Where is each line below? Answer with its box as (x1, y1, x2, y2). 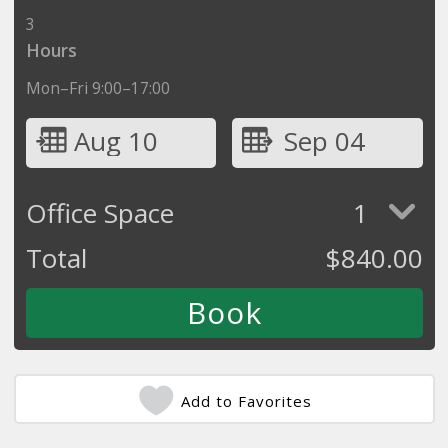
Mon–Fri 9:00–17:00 (25, 76, 170, 99)
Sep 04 (283, 122, 365, 159)
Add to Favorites (181, 390, 312, 411)
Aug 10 (73, 122, 158, 159)
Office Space (25, 194, 174, 231)
